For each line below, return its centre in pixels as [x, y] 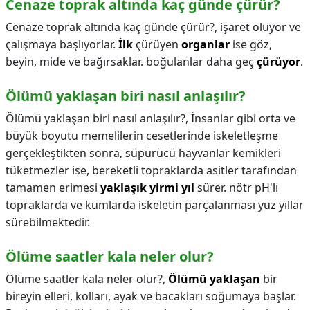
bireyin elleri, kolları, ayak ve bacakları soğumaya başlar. [151, 296]
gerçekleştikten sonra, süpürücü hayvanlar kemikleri [143, 153]
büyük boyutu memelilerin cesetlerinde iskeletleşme [142, 136]
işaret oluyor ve [261, 27]
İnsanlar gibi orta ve [243, 118]
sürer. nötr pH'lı [236, 188]
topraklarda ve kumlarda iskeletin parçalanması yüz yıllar [155, 205]
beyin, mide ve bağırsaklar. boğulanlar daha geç [131, 62]
